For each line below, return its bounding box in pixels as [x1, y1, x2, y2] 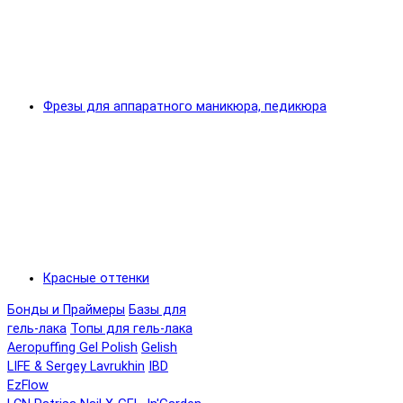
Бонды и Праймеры [7, 302, 125, 318]
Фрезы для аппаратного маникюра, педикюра [43, 98, 327, 114]
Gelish [141, 340, 177, 356]
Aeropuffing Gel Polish [7, 340, 138, 356]
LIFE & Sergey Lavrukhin [7, 359, 145, 375]
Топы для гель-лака [70, 321, 193, 337]
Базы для [129, 302, 186, 318]
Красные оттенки [43, 270, 149, 286]
